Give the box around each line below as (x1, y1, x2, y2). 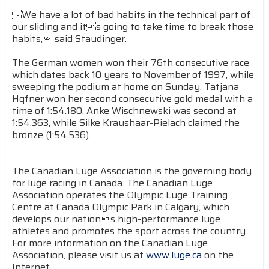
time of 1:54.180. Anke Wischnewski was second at (12, 103, 237, 118)
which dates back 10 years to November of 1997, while (12, 67, 254, 82)
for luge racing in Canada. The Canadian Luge (12, 175, 213, 190)
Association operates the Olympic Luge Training (12, 187, 228, 202)
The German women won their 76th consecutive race (12, 55, 249, 70)
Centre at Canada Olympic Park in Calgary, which (12, 199, 229, 214)
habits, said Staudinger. (12, 31, 127, 46)
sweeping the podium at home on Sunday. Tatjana (12, 79, 239, 94)
